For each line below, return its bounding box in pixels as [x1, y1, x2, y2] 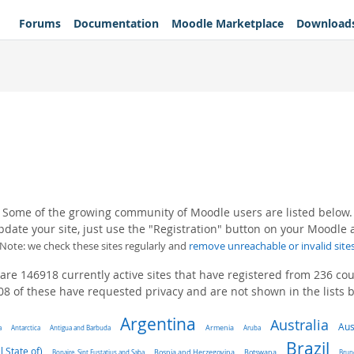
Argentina [119, 313, 196, 335]
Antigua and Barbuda [49, 323, 111, 332]
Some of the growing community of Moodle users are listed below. [2, 205, 352, 220]
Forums [19, 15, 61, 31]
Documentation [73, 15, 159, 31]
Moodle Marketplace [171, 15, 284, 31]
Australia [269, 315, 329, 334]
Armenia [205, 323, 234, 333]
